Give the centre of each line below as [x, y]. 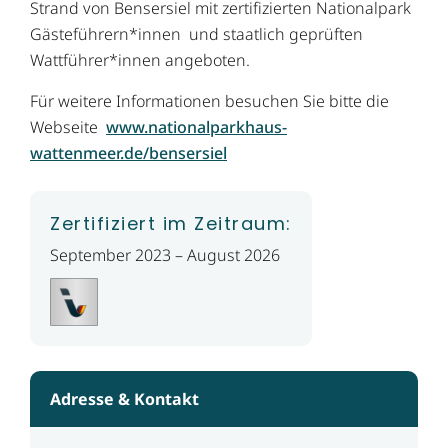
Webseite [68, 127]
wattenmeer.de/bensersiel [128, 153]
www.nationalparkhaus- [196, 127]
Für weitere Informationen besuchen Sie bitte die [209, 101]
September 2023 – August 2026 [165, 255]
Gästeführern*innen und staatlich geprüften [196, 34]
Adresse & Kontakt [124, 399]
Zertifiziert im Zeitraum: [171, 224]
